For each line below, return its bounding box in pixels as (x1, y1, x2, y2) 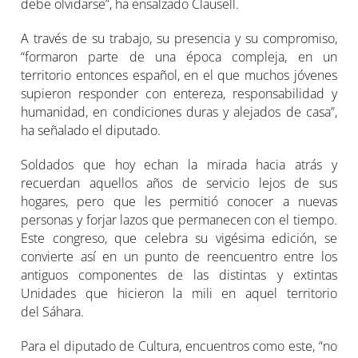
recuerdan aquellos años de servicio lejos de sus (21, 173, 337, 192)
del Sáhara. (21, 302, 85, 320)
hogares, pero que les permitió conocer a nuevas (21, 192, 337, 210)
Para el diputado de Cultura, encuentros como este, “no (21, 336, 337, 355)
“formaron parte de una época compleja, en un (21, 47, 337, 66)
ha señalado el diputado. (21, 121, 161, 139)
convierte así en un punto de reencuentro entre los (21, 247, 337, 265)
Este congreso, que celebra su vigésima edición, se (21, 229, 337, 247)
